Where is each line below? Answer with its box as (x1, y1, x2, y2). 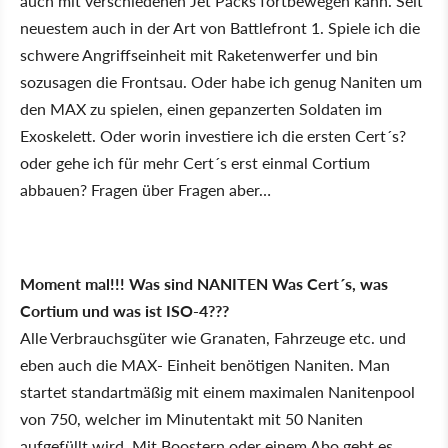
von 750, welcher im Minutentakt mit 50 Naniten (20, 407, 363, 430)
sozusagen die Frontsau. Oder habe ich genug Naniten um (20, 70, 422, 93)
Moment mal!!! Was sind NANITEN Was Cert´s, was (20, 272, 388, 295)
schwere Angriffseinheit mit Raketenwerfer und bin (20, 43, 378, 66)
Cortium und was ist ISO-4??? (20, 299, 229, 322)
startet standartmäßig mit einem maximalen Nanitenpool (20, 380, 415, 403)
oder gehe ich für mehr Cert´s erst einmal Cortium (20, 151, 370, 174)
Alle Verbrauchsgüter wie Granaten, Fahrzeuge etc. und (20, 326, 406, 349)
